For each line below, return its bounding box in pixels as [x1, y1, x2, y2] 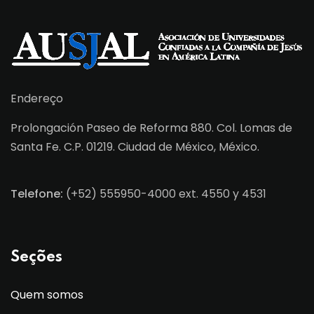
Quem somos [11, 287, 83, 303]
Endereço [11, 90, 63, 107]
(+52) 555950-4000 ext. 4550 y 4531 [66, 186, 266, 203]
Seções [11, 250, 62, 266]
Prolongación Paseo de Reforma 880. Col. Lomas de [11, 120, 292, 137]
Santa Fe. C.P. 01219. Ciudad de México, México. [11, 139, 259, 156]
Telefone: [11, 186, 66, 203]
